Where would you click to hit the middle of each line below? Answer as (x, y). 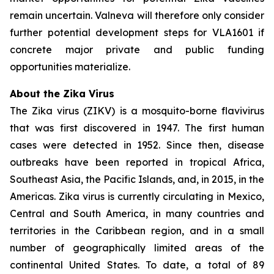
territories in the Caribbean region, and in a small (137, 231)
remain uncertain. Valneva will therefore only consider (137, 15)
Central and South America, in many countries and (137, 213)
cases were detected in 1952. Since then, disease (137, 145)
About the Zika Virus (62, 94)
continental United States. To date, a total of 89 (137, 265)
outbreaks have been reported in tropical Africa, (137, 162)
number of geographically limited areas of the (137, 248)
